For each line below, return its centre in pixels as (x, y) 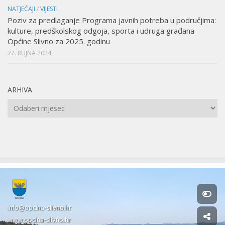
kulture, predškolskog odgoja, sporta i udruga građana (101, 31)
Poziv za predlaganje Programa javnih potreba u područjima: (112, 20)
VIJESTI (49, 9)
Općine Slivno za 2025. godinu (59, 41)
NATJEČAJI (21, 9)
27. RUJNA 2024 (29, 53)
